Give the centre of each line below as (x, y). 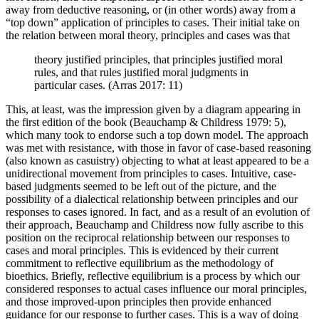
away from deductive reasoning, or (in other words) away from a (151, 10)
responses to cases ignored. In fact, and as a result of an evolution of (158, 212)
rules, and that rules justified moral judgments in (141, 73)
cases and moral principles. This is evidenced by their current (142, 251)
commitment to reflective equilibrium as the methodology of (140, 263)
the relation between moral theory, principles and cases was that (148, 36)
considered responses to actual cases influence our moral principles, (156, 289)
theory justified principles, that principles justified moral (158, 60)
